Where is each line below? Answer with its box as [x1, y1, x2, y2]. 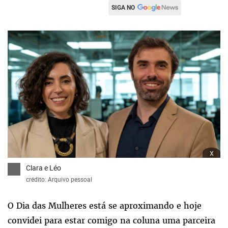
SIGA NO [111, 4, 135, 11]
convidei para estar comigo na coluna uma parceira [8, 215, 215, 226]
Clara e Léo [26, 163, 61, 173]
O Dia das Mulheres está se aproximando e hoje [8, 200, 202, 212]
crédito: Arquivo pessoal [26, 175, 92, 184]
